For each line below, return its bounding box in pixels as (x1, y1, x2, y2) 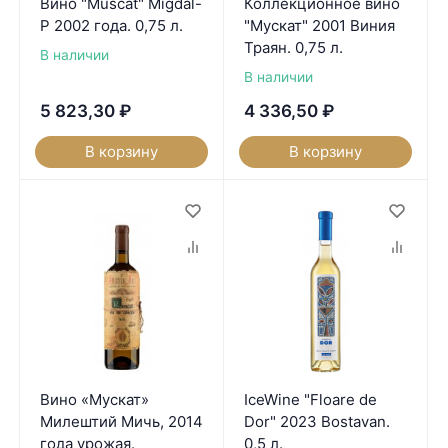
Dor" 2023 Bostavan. (243, 412, 390, 432)
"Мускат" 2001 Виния (243, 15, 395, 35)
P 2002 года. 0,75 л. (39, 15, 183, 35)
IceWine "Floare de (243, 390, 377, 410)
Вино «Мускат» (39, 390, 149, 410)
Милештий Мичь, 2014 (39, 412, 203, 432)
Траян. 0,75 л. (243, 37, 343, 57)
